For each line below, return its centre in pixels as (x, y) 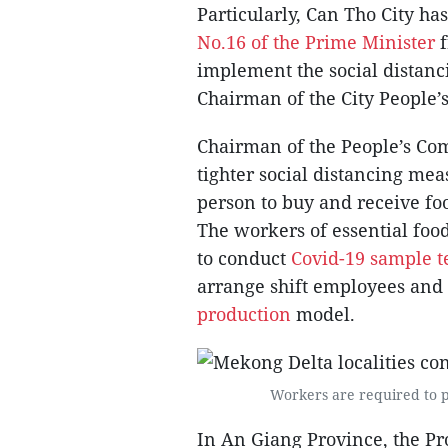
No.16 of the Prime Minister (318, 42)
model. (323, 314)
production (244, 314)
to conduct (244, 258)
